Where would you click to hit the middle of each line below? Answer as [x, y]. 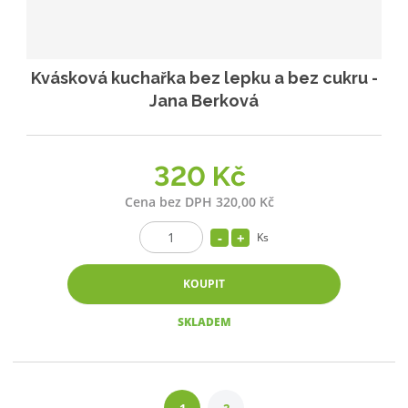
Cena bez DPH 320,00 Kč [199, 202]
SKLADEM [204, 322]
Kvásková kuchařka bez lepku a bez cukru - [204, 77]
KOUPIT [204, 284]
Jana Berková [204, 100]
